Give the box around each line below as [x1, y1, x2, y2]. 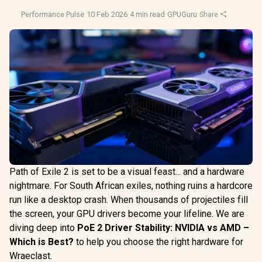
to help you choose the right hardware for [74, 236, 243, 248]
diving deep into [9, 222, 77, 234]
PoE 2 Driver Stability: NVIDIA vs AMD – [77, 222, 249, 234]
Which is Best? [9, 236, 74, 248]
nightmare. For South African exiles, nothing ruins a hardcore [9, 180, 253, 192]
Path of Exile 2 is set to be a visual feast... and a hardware [9, 166, 244, 178]
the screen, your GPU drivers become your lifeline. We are [9, 208, 244, 220]
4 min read [130, 10, 165, 19]
